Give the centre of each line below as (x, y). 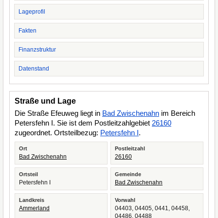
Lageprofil (32, 12)
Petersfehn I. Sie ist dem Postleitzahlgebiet (83, 123)
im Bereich (177, 113)
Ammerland (34, 208)
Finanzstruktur (37, 50)
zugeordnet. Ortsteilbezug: (57, 133)
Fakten (27, 31)
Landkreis (32, 200)
